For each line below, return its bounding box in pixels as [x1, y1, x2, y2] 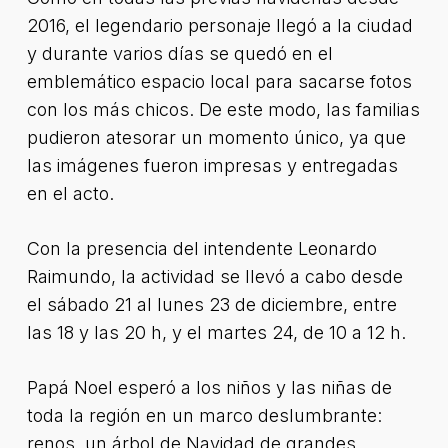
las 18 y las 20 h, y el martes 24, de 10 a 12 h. [26, 322, 406, 343]
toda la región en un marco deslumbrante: [26, 405, 382, 426]
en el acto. [26, 183, 114, 204]
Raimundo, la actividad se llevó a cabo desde [26, 266, 403, 287]
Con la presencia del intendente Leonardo [26, 238, 377, 259]
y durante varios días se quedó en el [26, 43, 333, 64]
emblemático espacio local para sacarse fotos [26, 71, 412, 92]
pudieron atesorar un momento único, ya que [26, 127, 406, 148]
